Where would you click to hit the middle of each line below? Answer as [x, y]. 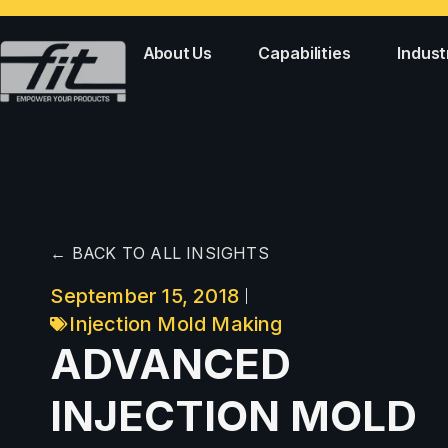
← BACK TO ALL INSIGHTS [159, 253]
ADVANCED [171, 364]
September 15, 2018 [144, 296]
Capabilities [304, 53]
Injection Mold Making [176, 324]
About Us [178, 53]
